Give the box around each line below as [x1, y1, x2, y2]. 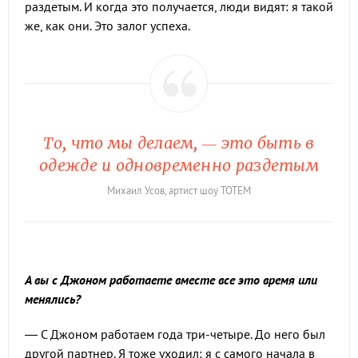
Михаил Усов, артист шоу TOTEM [107, 184, 251, 198]
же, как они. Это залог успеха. [25, 18, 190, 34]
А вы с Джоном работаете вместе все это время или [25, 272, 317, 288]
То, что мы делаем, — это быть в [43, 133, 315, 153]
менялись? [25, 291, 81, 308]
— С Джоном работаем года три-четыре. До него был [25, 326, 325, 343]
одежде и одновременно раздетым [39, 155, 319, 176]
